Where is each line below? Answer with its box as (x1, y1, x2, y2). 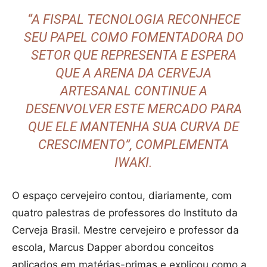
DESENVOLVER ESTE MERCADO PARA (25, 101, 242, 117)
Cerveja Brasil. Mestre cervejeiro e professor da (12, 224, 239, 237)
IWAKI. (114, 155, 153, 170)
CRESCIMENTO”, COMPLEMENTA (38, 137, 229, 153)
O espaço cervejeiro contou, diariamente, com (12, 190, 232, 202)
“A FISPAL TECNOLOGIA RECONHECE (27, 12, 240, 27)
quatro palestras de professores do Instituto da (12, 207, 238, 219)
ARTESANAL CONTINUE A (60, 83, 207, 99)
